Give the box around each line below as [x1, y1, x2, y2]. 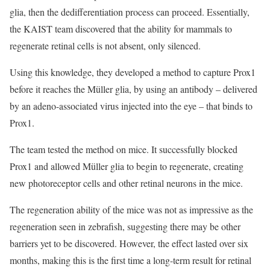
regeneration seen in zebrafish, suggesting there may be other [10, 219, 240, 233]
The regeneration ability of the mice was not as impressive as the [10, 202, 253, 216]
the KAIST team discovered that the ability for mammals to [10, 22, 232, 35]
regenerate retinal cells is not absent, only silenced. [10, 39, 201, 52]
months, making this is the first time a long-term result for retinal [10, 253, 251, 266]
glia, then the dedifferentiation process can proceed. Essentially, [10, 5, 250, 18]
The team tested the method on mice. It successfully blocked [10, 142, 237, 155]
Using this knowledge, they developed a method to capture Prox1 [10, 65, 256, 78]
